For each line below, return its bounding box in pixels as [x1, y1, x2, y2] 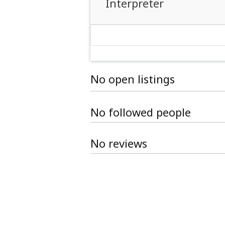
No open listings [90, 71, 175, 86]
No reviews [90, 135, 147, 151]
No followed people [90, 104, 191, 120]
